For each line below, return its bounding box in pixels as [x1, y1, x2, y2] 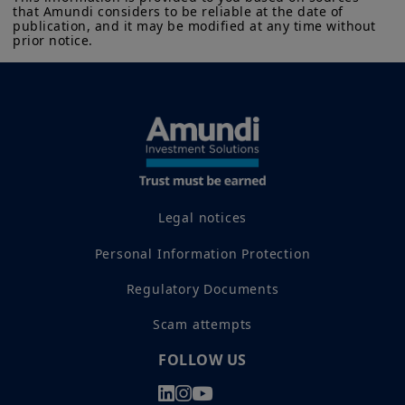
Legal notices [157, 209, 248, 227]
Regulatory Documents [126, 280, 279, 298]
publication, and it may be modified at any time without [13, 17, 380, 35]
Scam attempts [152, 316, 253, 334]
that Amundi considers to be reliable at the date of [13, 3, 347, 21]
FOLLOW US [158, 349, 247, 370]
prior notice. [13, 32, 93, 50]
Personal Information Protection [94, 244, 311, 262]
